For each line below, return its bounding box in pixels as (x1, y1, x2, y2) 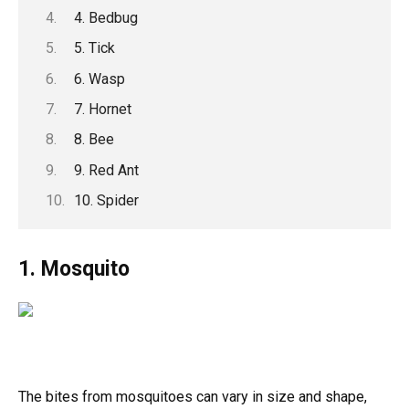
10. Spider (73, 192, 139, 210)
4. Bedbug (73, 8, 138, 26)
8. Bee (73, 131, 114, 149)
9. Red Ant (73, 161, 139, 179)
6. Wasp (73, 69, 125, 88)
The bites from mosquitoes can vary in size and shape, (18, 388, 367, 406)
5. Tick (73, 39, 115, 58)
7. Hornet (73, 100, 131, 118)
